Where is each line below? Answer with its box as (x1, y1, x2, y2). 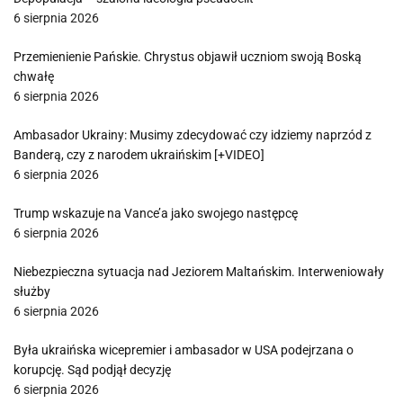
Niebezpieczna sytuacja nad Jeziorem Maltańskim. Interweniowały (13, 264, 384, 279)
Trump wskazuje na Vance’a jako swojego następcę (13, 206, 298, 220)
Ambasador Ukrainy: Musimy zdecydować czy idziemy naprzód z (13, 128, 372, 142)
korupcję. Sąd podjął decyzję (13, 363, 171, 377)
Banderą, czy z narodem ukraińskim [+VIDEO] (13, 148, 264, 162)
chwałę (13, 69, 54, 84)
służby (13, 284, 50, 299)
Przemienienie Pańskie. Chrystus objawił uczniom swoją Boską (13, 49, 362, 64)
